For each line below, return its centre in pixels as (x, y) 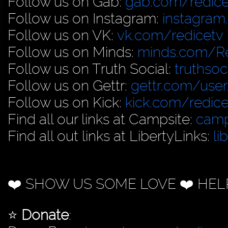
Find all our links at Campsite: (102, 119)
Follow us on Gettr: (69, 85)
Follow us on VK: (62, 35)
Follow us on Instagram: (85, 18)
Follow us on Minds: (73, 52)
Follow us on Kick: (66, 102)
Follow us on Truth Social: (91, 69)
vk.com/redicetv (170, 35)
